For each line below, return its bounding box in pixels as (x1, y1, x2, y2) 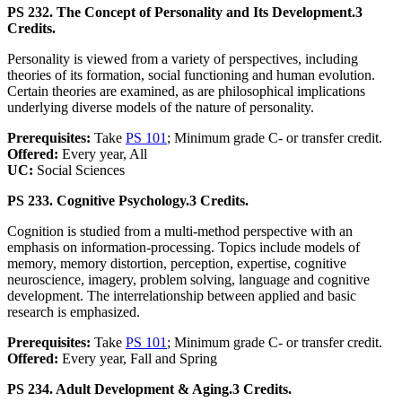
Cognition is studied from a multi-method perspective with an (7, 223, 353, 240)
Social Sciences (37, 162, 125, 179)
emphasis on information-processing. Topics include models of (7, 240, 360, 256)
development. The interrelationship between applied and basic (7, 288, 356, 304)
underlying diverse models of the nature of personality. (7, 100, 314, 116)
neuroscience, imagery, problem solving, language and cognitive (7, 272, 370, 288)
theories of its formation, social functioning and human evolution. (7, 67, 375, 83)
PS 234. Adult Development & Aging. (7, 381, 232, 398)
